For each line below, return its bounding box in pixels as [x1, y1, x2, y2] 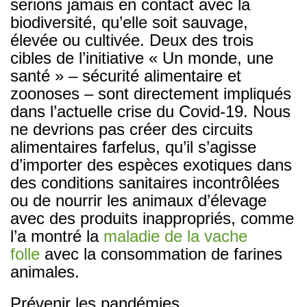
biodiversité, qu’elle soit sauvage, [10, 12, 248, 32]
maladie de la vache [103, 226, 247, 245]
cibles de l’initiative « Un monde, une [10, 48, 273, 67]
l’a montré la [10, 226, 103, 245]
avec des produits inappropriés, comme [10, 208, 294, 228]
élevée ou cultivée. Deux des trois [10, 30, 254, 49]
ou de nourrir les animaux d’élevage [10, 191, 267, 210]
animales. [10, 262, 79, 281]
